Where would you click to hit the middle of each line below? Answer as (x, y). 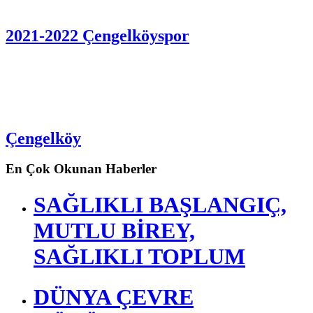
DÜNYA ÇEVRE (114, 297)
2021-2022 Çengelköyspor (97, 35)
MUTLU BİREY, (114, 230)
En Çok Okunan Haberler (81, 169)
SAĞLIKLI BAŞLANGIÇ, (160, 204)
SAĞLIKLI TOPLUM (139, 256)
